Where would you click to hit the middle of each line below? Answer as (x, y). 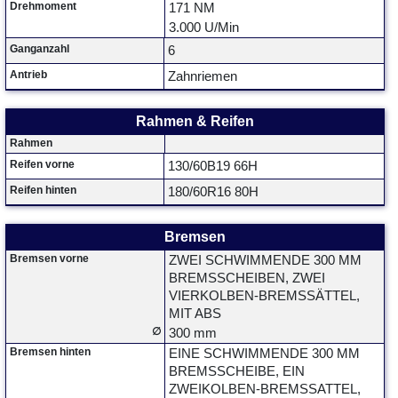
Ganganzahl (40, 49)
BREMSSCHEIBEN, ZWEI (247, 278)
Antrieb (28, 75)
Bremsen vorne (49, 259)
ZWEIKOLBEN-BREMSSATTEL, (265, 389)
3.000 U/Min (204, 28)
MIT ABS (195, 314)
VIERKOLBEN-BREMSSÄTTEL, (264, 296)
